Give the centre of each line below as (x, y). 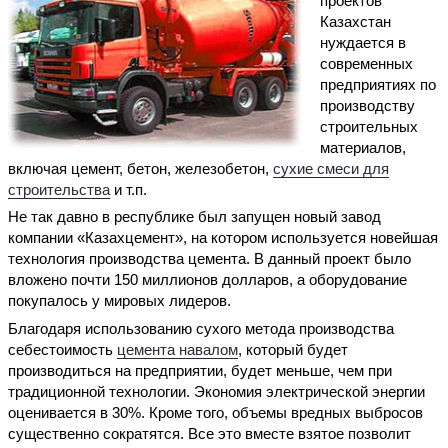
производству (368, 105)
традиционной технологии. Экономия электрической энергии (216, 391)
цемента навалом (177, 349)
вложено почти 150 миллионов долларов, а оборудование (207, 280)
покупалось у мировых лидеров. (119, 301)
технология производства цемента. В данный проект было (209, 259)
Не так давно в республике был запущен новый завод (194, 217)
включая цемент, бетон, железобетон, (140, 168)
